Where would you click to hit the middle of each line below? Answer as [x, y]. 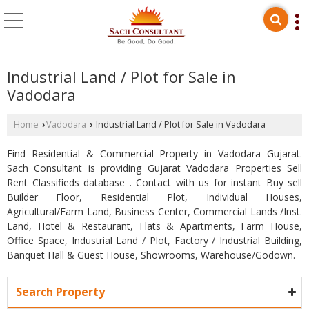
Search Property [60, 291]
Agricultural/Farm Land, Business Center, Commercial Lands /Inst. [154, 211]
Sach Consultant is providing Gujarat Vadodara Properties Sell [154, 168]
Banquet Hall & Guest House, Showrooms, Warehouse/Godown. [151, 255]
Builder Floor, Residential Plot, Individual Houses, [154, 197]
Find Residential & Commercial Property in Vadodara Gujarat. [154, 153]
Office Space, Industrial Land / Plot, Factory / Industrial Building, [154, 240]
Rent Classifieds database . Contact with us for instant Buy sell [154, 182]
